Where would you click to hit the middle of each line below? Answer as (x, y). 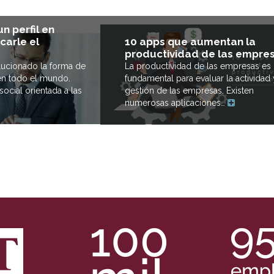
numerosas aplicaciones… (176, 102)
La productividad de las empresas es (198, 66)
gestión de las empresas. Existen (189, 90)
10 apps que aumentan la (190, 41)
